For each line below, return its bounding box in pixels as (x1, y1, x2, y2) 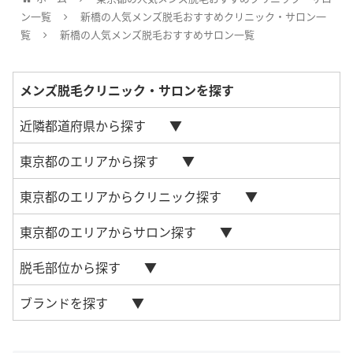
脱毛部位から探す (20, 257, 121, 277)
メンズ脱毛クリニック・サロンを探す (20, 80, 234, 99)
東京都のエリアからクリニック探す (20, 186, 221, 206)
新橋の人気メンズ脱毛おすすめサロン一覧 (60, 26, 255, 42)
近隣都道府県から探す (20, 115, 146, 135)
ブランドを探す (20, 292, 108, 312)
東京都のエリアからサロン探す (20, 221, 196, 241)
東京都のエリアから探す (20, 150, 158, 170)
